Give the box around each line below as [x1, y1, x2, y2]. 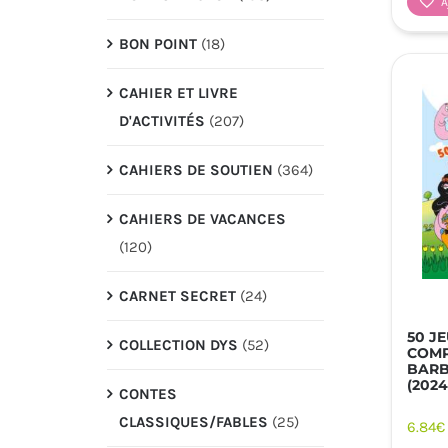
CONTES [118, 384, 177, 403]
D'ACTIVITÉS [118, 111, 205, 130]
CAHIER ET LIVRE [118, 83, 238, 102]
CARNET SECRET [118, 286, 236, 305]
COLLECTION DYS [118, 335, 238, 354]
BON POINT [118, 34, 197, 53]
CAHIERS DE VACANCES [118, 209, 286, 228]
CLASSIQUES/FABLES [118, 412, 268, 431]
